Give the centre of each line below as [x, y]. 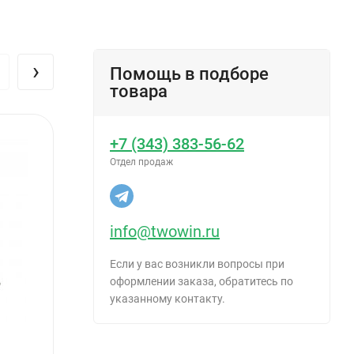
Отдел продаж [141, 162]
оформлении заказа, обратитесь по [201, 281]
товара [139, 91]
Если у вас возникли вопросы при [197, 264]
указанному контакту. [168, 298]
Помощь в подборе [189, 73]
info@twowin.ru [165, 231]
